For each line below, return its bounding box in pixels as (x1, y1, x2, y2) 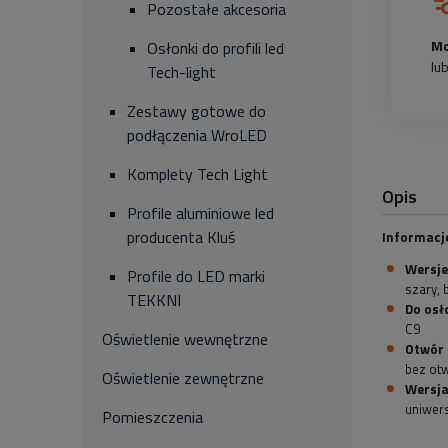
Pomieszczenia (102, 405, 203, 429)
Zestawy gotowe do (127, 99, 266, 123)
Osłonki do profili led (147, 36, 284, 60)
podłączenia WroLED (127, 123, 267, 147)
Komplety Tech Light (127, 162, 268, 186)
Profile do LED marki (127, 264, 265, 288)
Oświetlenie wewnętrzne (102, 327, 268, 351)
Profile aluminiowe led (127, 201, 274, 225)
